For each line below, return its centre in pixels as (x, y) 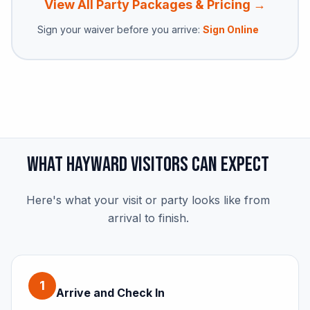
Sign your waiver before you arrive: (120, 29)
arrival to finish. (148, 218)
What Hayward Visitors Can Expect (148, 164)
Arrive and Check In (110, 292)
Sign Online (231, 29)
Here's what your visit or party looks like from (148, 200)
